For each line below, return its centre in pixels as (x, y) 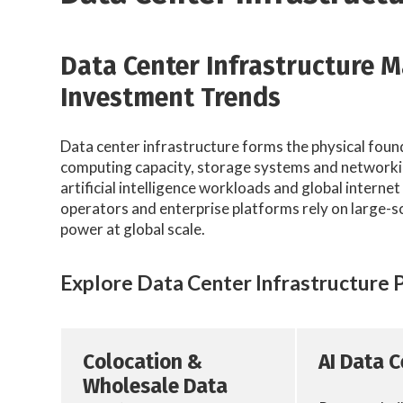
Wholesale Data (156, 387)
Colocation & (143, 363)
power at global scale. (133, 229)
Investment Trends (171, 97)
